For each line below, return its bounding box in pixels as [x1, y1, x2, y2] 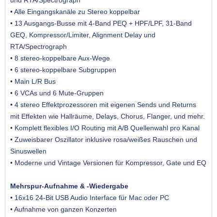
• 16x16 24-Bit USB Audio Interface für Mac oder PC [10, 194, 169, 202]
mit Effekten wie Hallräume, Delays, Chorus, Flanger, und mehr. [10, 112, 207, 121]
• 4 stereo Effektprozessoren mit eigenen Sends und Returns [10, 101, 196, 109]
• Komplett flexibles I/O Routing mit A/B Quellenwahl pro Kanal [10, 124, 200, 132]
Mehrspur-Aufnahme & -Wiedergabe [10, 182, 128, 190]
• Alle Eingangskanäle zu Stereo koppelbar [10, 8, 140, 16]
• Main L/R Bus [10, 77, 56, 86]
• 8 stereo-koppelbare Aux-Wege [10, 54, 110, 62]
